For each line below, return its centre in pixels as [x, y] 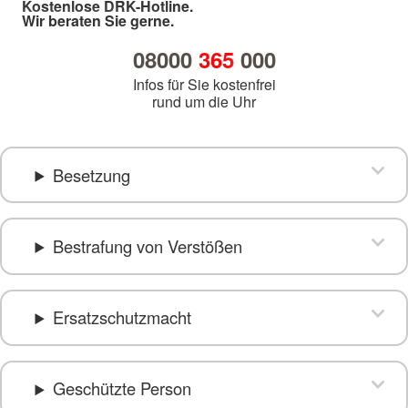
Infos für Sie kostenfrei [204, 85]
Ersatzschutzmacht [122, 317]
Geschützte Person [122, 388]
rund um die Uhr [204, 102]
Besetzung [91, 174]
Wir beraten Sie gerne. [98, 21]
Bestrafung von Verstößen [147, 246]
